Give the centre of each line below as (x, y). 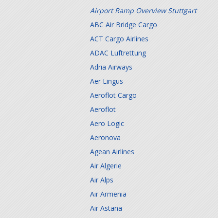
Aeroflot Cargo (113, 95)
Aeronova (105, 137)
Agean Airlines (112, 152)
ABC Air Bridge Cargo (124, 25)
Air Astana (106, 208)
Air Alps (102, 180)
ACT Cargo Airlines (119, 39)
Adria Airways (111, 67)
